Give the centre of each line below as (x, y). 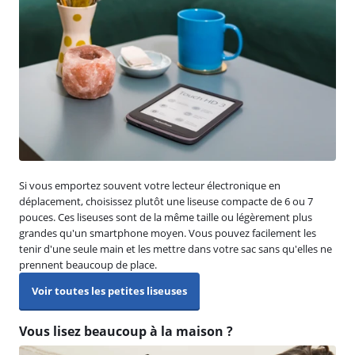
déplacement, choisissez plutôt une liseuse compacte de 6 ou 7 (166, 201)
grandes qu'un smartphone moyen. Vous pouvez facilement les (168, 233)
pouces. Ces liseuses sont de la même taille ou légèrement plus (166, 217)
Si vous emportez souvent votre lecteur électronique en (150, 185)
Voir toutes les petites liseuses (109, 290)
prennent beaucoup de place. (88, 264)
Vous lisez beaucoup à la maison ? (126, 331)
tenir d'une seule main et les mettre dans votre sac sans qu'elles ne (176, 248)
